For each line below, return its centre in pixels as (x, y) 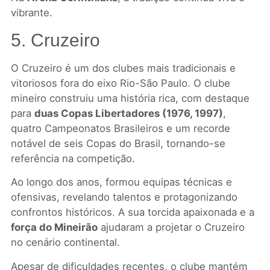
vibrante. (31, 13)
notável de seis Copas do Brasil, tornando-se (118, 143)
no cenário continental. (65, 243)
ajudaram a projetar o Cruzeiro (171, 228)
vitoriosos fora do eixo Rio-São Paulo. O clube (120, 83)
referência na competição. (73, 158)
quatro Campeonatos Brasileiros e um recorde (120, 128)
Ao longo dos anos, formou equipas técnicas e (121, 182)
